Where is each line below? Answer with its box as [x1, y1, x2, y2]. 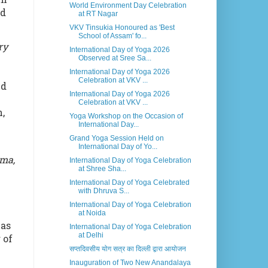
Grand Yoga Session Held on [69, 134, 164, 143]
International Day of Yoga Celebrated [69, 178, 190, 187]
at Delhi [78, 231, 103, 240]
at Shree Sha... [78, 165, 126, 173]
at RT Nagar [78, 10, 118, 19]
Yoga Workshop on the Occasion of [69, 112, 183, 121]
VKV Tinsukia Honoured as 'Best [69, 23, 175, 32]
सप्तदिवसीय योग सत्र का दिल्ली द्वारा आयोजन [69, 245, 186, 254]
